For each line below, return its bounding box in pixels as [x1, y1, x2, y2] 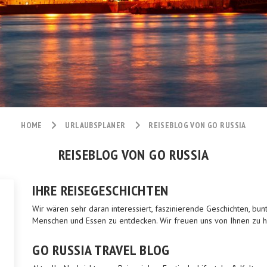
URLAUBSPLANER [65, 120, 126, 131]
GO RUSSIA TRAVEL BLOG [32, 241, 170, 259]
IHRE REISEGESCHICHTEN [32, 181, 169, 200]
